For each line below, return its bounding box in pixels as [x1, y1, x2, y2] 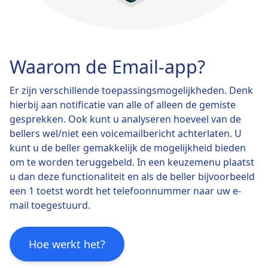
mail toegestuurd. [10, 198, 90, 212]
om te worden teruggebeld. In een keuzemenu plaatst [10, 155, 254, 169]
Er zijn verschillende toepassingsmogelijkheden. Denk [10, 83, 253, 97]
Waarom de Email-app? [10, 54, 205, 79]
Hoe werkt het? [29, 236, 105, 251]
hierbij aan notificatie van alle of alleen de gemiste [10, 98, 236, 111]
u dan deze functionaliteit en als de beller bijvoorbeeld [10, 169, 255, 183]
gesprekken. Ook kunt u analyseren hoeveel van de [10, 112, 241, 126]
